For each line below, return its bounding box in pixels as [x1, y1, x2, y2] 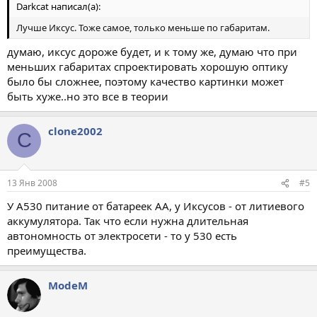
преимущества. [7, 243, 86, 258]
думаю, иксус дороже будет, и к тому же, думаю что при [7, 44, 297, 59]
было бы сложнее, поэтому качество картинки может [7, 74, 284, 88]
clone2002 [48, 123, 103, 138]
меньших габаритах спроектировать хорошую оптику [7, 59, 288, 74]
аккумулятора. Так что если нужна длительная [7, 214, 248, 228]
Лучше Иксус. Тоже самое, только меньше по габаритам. [16, 21, 270, 34]
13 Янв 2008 [7, 177, 57, 189]
